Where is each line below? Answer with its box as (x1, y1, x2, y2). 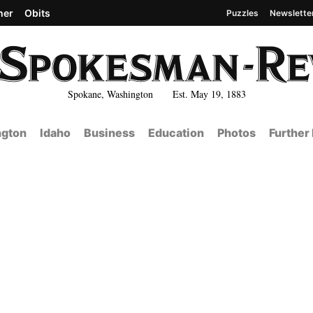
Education (147, 126, 204, 140)
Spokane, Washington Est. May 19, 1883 (67, 87, 246, 101)
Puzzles (226, 7, 259, 18)
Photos (217, 126, 256, 140)
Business (83, 126, 135, 140)
